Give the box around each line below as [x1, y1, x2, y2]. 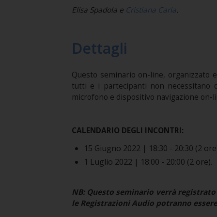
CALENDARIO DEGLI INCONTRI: [71, 125, 184, 136]
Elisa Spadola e [71, 5, 125, 15]
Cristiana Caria [125, 5, 176, 15]
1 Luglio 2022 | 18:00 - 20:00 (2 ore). [83, 156, 212, 167]
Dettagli [71, 38, 127, 58]
